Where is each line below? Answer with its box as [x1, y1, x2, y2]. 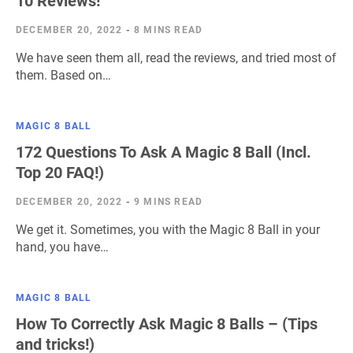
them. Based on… [16, 68, 111, 83]
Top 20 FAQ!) [16, 163, 104, 182]
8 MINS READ [134, 24, 203, 35]
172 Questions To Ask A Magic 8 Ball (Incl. [16, 143, 311, 162]
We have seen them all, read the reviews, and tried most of [16, 50, 336, 65]
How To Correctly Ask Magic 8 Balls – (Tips [16, 314, 318, 333]
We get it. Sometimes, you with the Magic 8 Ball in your [16, 222, 320, 237]
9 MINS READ [134, 196, 203, 207]
